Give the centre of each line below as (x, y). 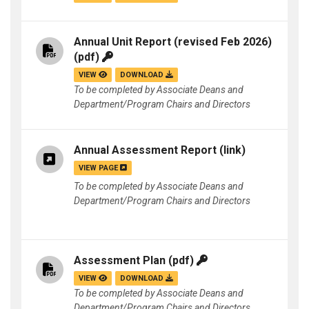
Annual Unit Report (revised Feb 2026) (173, 42)
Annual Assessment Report (145, 150)
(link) (231, 150)
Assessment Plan (120, 261)
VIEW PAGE (99, 168)
